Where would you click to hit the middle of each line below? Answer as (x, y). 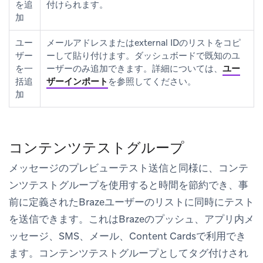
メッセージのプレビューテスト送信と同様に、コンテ (129, 168)
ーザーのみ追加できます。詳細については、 (134, 68)
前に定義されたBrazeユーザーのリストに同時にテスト (131, 202)
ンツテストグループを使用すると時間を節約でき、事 (129, 185)
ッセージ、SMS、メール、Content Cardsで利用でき (127, 236)
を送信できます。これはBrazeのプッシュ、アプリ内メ (131, 219)
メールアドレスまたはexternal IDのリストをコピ (144, 43)
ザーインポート (77, 81)
